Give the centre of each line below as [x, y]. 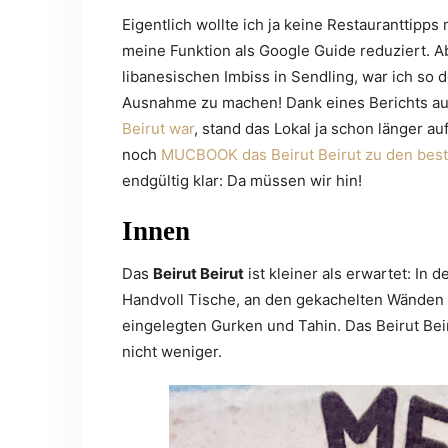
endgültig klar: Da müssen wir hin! [242, 180]
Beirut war [158, 128]
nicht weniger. [172, 351]
